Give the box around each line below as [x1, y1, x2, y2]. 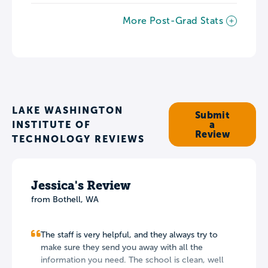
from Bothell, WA [31, 194, 99, 204]
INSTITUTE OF [12, 118, 91, 130]
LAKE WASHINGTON [12, 104, 123, 115]
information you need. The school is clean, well [41, 255, 224, 264]
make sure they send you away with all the [41, 242, 203, 252]
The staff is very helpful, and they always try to [41, 230, 218, 239]
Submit [194, 109, 230, 120]
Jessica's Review [31, 178, 130, 193]
